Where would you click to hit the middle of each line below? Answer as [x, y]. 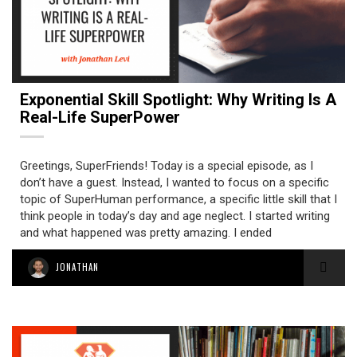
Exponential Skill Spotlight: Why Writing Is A [178, 100]
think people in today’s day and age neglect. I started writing [175, 216]
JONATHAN [77, 267]
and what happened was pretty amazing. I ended [146, 233]
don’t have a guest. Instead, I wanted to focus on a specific [175, 182]
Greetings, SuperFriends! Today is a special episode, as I [167, 166]
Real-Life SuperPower [100, 117]
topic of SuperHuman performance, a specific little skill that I [178, 199]
